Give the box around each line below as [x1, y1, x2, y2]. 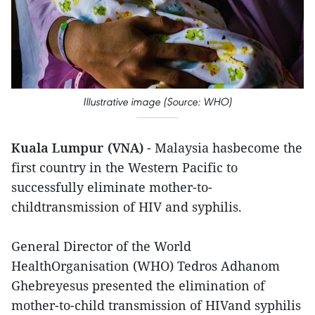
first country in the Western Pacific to [11, 158, 238, 176]
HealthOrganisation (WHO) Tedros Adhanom [11, 257, 280, 274]
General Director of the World [11, 237, 191, 255]
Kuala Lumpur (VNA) [11, 139, 143, 156]
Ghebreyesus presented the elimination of [11, 276, 265, 294]
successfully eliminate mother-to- [11, 178, 212, 195]
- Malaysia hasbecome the [143, 139, 302, 156]
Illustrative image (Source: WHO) [83, 94, 232, 108]
